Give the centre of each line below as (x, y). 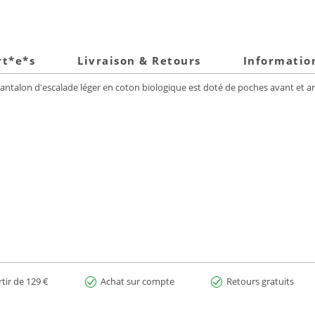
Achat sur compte (137, 281)
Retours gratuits (260, 281)
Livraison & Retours (139, 61)
